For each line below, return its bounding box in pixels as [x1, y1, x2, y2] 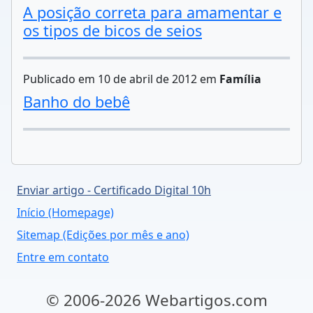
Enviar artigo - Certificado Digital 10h [17, 182, 211, 198]
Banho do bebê [23, 92, 130, 112]
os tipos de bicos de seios [23, 20, 202, 41]
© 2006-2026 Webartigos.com [45, 289, 268, 311]
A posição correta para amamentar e [23, 2, 282, 22]
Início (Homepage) [17, 205, 114, 220]
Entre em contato [17, 249, 109, 265]
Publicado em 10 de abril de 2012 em [23, 71, 219, 87]
